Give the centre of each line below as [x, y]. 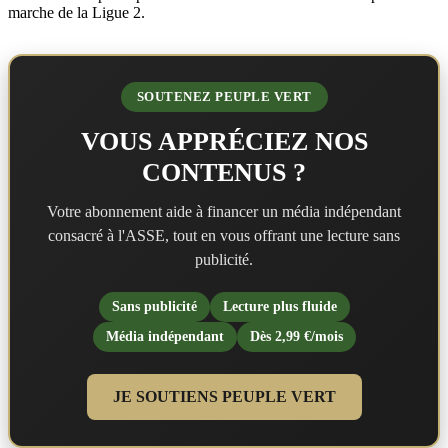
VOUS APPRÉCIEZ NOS [224, 141]
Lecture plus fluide [279, 306]
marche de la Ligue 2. [76, 12]
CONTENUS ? [224, 172]
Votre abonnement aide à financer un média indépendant [224, 211]
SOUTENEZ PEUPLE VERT [224, 96]
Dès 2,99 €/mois [296, 336]
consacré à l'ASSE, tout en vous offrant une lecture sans [224, 235]
